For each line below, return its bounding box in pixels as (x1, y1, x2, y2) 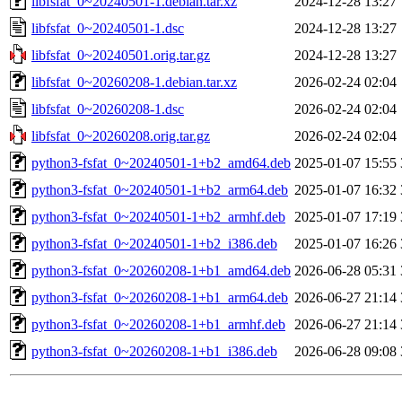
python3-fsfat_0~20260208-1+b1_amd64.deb (31, 262, 291, 278)
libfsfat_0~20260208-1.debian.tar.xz (31, 74, 237, 90)
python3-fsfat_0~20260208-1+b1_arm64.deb (31, 289, 288, 305)
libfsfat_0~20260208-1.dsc (31, 100, 184, 117)
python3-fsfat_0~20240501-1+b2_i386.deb (31, 235, 277, 251)
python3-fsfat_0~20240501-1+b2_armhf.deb (31, 208, 285, 224)
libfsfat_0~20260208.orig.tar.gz (31, 127, 210, 144)
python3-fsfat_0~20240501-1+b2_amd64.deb (31, 154, 291, 170)
